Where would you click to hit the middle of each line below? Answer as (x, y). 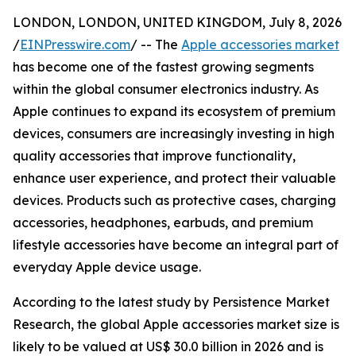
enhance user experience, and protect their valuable (174, 178)
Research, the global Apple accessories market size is (176, 325)
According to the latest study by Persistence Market (171, 302)
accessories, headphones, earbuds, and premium (163, 223)
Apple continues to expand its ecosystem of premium (174, 112)
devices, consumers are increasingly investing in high (174, 134)
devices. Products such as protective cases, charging (174, 201)
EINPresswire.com (75, 45)
